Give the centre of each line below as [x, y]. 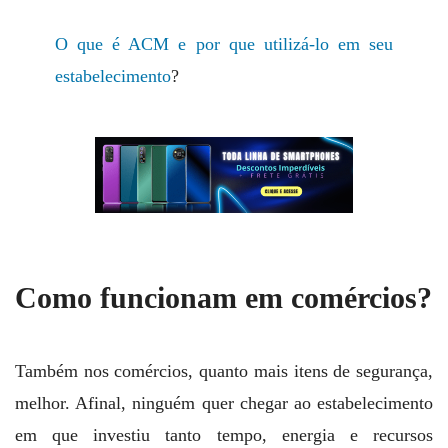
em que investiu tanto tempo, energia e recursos [224, 435]
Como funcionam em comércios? [223, 298]
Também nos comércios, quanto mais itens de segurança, [224, 371]
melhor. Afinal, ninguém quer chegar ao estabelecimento [224, 403]
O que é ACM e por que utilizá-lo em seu [224, 44]
